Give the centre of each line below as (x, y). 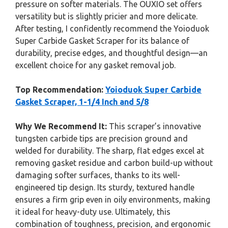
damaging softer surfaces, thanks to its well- (98, 175)
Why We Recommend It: (61, 126)
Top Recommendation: (59, 90)
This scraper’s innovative (154, 126)
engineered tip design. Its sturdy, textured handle (105, 188)
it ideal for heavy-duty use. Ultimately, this (93, 212)
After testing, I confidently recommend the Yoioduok (112, 29)
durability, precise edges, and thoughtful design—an (111, 53)
